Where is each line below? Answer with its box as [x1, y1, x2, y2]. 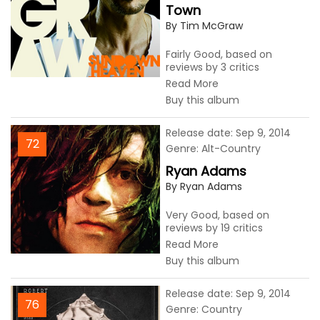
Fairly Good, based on [166, 47, 272, 61]
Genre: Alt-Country [166, 141, 261, 156]
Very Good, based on [166, 208, 269, 222]
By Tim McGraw [166, 19, 243, 33]
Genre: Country [166, 302, 242, 316]
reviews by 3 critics [166, 60, 259, 74]
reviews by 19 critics [166, 221, 263, 235]
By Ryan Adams [166, 179, 242, 194]
